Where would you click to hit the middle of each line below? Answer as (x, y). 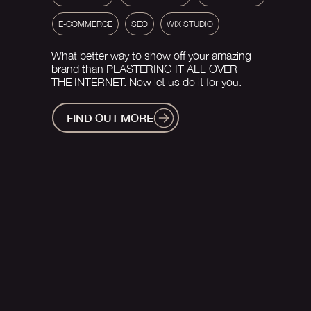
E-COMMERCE (85, 24)
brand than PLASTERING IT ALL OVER (144, 69)
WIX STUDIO (190, 24)
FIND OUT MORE (110, 118)
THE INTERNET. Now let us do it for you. (146, 82)
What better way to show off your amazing (151, 56)
